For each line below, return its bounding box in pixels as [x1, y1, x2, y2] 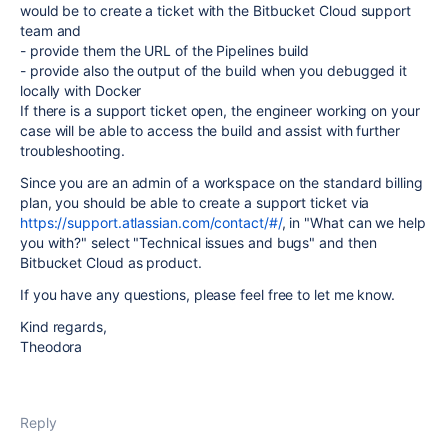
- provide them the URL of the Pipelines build [20, 42, 310, 59]
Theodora [20, 338, 83, 355]
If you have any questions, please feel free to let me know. [20, 286, 396, 303]
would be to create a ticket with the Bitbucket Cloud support [20, 2, 411, 19]
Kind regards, [20, 318, 107, 335]
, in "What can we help [281, 214, 426, 231]
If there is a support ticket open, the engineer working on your [20, 102, 420, 119]
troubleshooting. [20, 142, 125, 159]
